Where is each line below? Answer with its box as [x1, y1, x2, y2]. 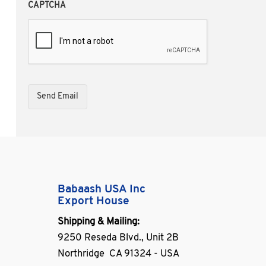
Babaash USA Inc [58, 183, 146, 195]
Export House [58, 195, 130, 207]
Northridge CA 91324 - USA [58, 249, 180, 259]
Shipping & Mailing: [58, 217, 140, 227]
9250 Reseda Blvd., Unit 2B [58, 233, 179, 243]
